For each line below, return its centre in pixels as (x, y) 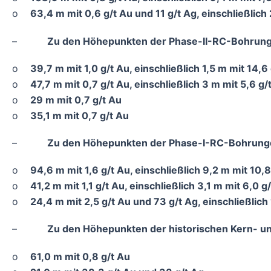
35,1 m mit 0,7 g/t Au (80, 115)
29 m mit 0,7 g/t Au (76, 100)
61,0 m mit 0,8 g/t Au (80, 256)
